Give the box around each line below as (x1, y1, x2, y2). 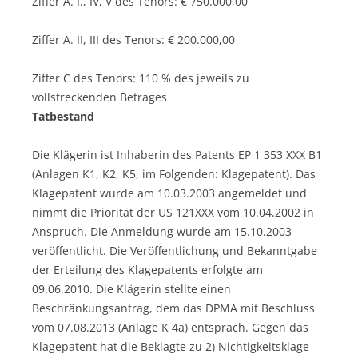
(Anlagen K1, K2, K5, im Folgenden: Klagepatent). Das (32, 165, 316, 181)
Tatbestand (32, 108, 94, 124)
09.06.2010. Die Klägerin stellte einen (32, 280, 231, 296)
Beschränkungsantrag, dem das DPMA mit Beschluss (32, 300, 315, 316)
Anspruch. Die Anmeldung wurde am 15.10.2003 (32, 223, 292, 239)
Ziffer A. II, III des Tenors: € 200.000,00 (32, 31, 235, 47)
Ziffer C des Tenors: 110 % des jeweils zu (32, 70, 249, 86)
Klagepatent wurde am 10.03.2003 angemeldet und (32, 185, 307, 201)
